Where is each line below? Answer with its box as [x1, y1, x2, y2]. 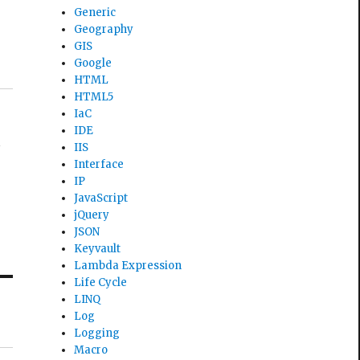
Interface [74, 157, 125, 171]
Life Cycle [74, 275, 128, 289]
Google [74, 55, 112, 70]
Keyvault [74, 241, 121, 256]
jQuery [74, 207, 110, 222]
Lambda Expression [74, 258, 182, 272]
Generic [74, 5, 117, 19]
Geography [74, 22, 134, 36]
